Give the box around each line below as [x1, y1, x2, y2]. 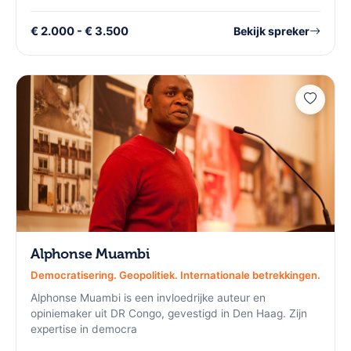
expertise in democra [31, 323, 137, 336]
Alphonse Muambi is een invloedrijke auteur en [31, 291, 266, 305]
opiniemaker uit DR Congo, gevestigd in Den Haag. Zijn [31, 307, 307, 320]
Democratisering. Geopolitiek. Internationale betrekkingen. [31, 268, 320, 281]
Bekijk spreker [233, 24, 309, 38]
